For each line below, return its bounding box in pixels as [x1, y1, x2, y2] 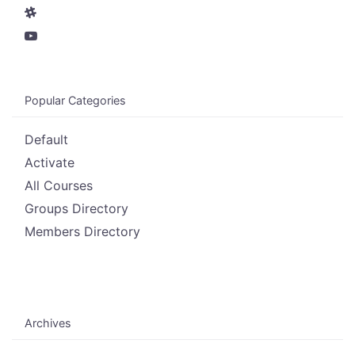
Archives [25, 316, 71, 330]
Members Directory [25, 223, 140, 240]
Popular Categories [25, 94, 126, 108]
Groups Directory [25, 200, 128, 217]
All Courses [25, 177, 93, 194]
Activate [25, 155, 74, 171]
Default [25, 132, 68, 148]
